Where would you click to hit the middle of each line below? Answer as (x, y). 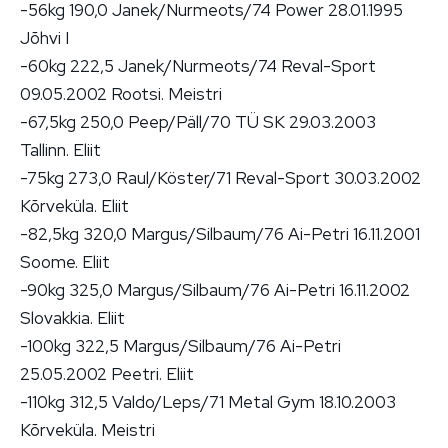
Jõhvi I (44, 37)
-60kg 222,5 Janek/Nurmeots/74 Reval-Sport (198, 65)
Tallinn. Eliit (60, 149)
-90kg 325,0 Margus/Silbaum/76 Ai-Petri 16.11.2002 (215, 289)
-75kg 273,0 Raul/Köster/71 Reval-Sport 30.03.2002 (220, 177)
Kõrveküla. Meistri (87, 429)
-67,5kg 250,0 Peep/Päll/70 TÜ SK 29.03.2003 (198, 121)
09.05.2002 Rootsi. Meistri (121, 93)
